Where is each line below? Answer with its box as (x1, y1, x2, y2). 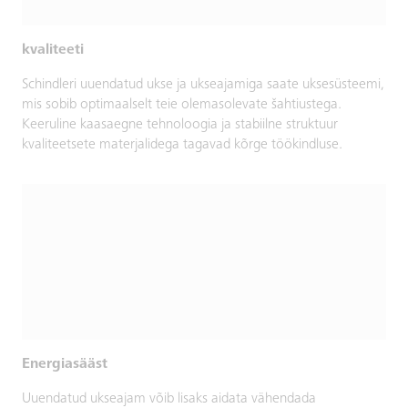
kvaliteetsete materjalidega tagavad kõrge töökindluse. (22, 137, 342, 152)
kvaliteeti (22, 42, 84, 57)
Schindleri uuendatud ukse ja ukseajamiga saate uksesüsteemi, (22, 76, 384, 92)
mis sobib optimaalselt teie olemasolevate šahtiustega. (22, 97, 342, 112)
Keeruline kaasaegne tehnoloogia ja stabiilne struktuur (22, 117, 338, 132)
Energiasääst (22, 357, 107, 372)
